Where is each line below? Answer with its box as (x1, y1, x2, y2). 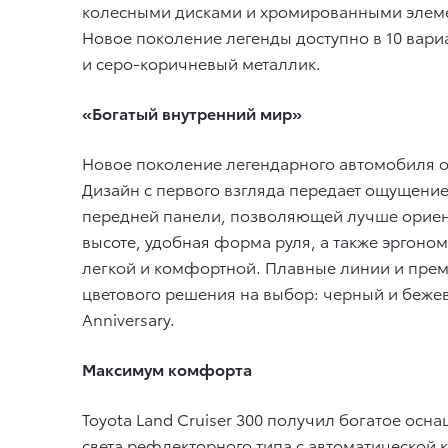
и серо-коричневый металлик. (82, 51, 321, 74)
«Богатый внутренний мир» (82, 101, 302, 124)
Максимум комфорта (82, 357, 252, 380)
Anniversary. (82, 307, 175, 330)
